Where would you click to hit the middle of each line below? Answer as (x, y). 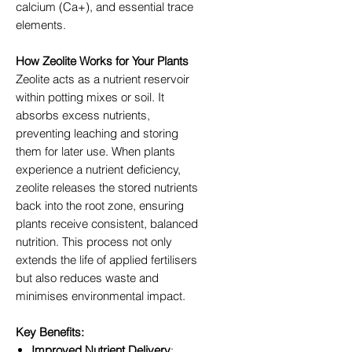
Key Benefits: (50, 332)
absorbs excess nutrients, (83, 115)
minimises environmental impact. (101, 295)
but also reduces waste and (87, 277)
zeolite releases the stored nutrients (107, 187)
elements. (41, 24)
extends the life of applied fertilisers (106, 259)
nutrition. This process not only (94, 241)
